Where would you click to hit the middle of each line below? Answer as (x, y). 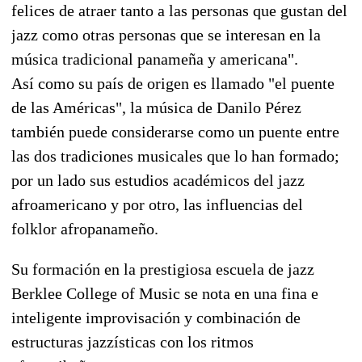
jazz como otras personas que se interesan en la (166, 34)
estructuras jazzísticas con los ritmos (133, 341)
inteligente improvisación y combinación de (156, 317)
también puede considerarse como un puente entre (175, 131)
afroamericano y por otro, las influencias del (157, 204)
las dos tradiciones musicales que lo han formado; (175, 156)
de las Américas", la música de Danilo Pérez (156, 107)
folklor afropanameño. (85, 228)
